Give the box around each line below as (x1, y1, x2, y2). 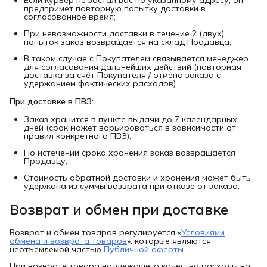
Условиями (181, 226, 225, 238)
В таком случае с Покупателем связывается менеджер (24, 53, 249, 64)
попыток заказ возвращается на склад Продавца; (24, 36, 231, 48)
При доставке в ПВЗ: (10, 96, 94, 107)
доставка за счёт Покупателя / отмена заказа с (24, 70, 221, 81)
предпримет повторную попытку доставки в (24, 3, 206, 14)
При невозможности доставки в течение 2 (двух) (24, 28, 224, 39)
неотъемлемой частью (10, 243, 104, 254)
